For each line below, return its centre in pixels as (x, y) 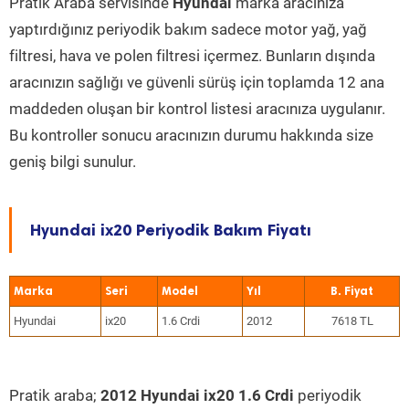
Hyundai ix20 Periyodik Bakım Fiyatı (171, 230)
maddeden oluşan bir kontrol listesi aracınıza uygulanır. (197, 109)
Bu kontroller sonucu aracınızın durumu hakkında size (191, 135)
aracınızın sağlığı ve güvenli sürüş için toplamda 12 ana (197, 82)
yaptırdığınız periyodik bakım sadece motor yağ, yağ (188, 29)
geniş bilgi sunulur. (73, 162)
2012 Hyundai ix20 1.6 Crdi (197, 395)
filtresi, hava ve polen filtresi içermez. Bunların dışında (192, 56)
